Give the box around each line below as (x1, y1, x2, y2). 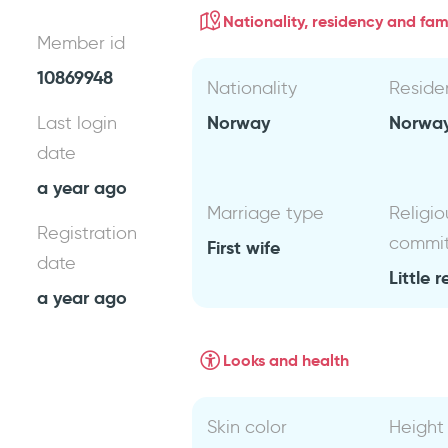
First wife (207, 236, 281, 259)
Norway (207, 111, 271, 134)
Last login (37, 112, 118, 134)
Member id (37, 32, 126, 54)
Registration (37, 222, 138, 244)
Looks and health (223, 349, 350, 371)
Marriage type (207, 202, 325, 224)
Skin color (207, 416, 288, 438)
